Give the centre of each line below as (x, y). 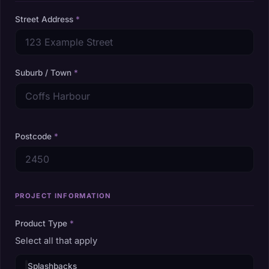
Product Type (42, 224)
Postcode (35, 136)
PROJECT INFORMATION (63, 196)
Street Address (45, 20)
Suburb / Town (44, 73)
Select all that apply (56, 240)
